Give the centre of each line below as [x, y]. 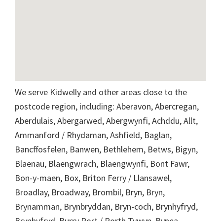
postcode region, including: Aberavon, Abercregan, [107, 106]
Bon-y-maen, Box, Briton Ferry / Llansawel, [93, 178]
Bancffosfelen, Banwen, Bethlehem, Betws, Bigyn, [106, 149]
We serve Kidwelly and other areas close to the [101, 92]
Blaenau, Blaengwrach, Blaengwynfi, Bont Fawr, [102, 163]
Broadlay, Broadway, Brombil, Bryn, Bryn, [90, 192]
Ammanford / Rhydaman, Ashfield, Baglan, [93, 135]
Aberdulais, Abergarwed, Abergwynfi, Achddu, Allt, [106, 120]
